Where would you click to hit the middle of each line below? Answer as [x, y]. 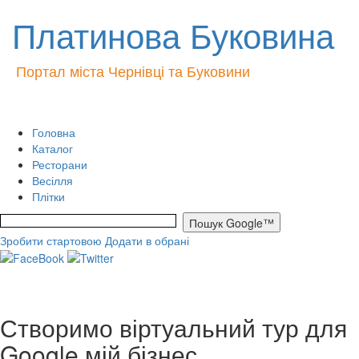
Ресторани [60, 164]
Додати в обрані [147, 240]
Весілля [52, 180]
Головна [54, 132]
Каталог [52, 148]
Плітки [48, 196]
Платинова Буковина [173, 34]
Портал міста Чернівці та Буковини [133, 71]
